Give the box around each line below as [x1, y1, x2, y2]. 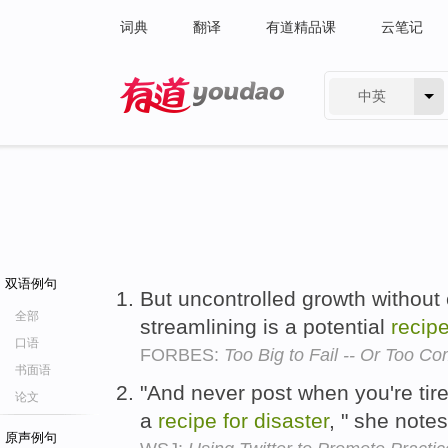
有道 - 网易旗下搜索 [120, 118, 245, 134]
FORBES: [140, 345, 224, 365]
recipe [158, 408, 217, 432]
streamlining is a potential [140, 315, 391, 338]
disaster [254, 408, 329, 432]
